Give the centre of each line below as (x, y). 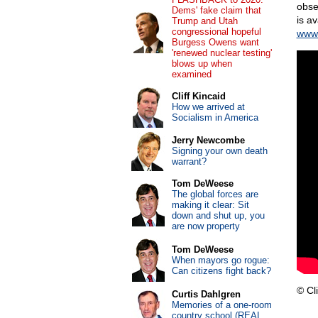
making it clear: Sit (210, 205)
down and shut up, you (218, 215)
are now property (205, 226)
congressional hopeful (216, 32)
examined (191, 74)
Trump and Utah (204, 21)
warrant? (189, 161)
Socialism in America (215, 117)
